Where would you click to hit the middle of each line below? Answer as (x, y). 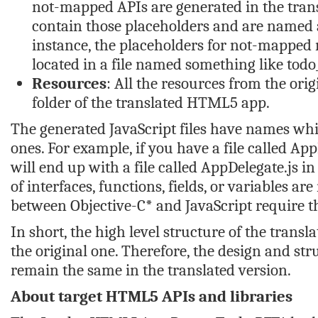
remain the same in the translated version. (151, 270)
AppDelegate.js (250, 167)
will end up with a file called (106, 167)
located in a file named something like (159, 64)
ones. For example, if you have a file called (150, 148)
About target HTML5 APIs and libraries (152, 296)
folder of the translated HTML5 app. (151, 103)
